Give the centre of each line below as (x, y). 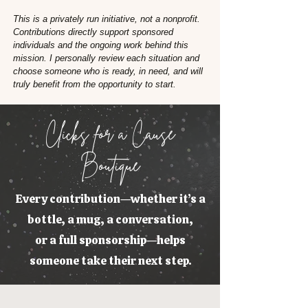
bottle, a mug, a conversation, (110, 219)
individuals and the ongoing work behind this (101, 45)
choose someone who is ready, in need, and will (108, 71)
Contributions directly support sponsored (93, 32)
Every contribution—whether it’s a (110, 198)
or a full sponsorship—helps (110, 240)
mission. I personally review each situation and (106, 58)
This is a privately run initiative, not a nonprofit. (107, 19)
